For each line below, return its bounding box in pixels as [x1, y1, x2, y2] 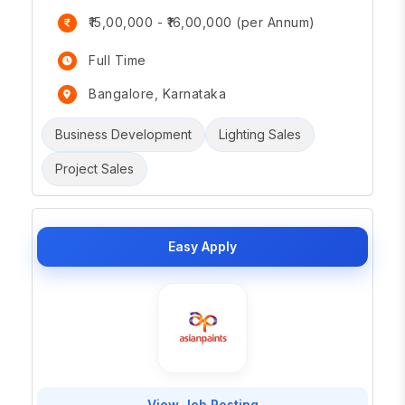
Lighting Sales [219, 127, 301, 142]
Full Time [89, 52, 146, 69]
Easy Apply [168, 239, 237, 254]
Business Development [55, 127, 192, 142]
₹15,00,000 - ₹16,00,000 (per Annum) [89, 14, 316, 31]
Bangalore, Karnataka [89, 86, 226, 102]
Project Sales [55, 161, 134, 176]
